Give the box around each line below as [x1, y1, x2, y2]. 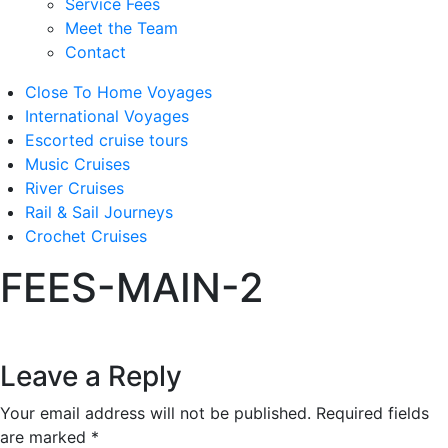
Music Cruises [25, 154, 130, 174]
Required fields [316, 403, 429, 423]
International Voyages [25, 106, 189, 126]
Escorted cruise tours [25, 130, 188, 150]
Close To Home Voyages [25, 82, 212, 102]
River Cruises [25, 178, 124, 198]
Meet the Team [65, 18, 178, 38]
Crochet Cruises [25, 226, 147, 246]
